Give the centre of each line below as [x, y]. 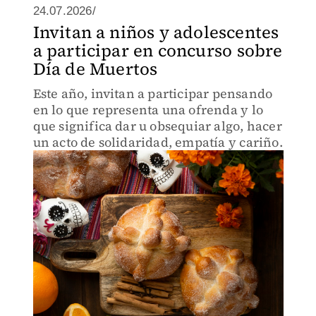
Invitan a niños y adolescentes [156, 32]
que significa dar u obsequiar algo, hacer [157, 126]
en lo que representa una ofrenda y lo [148, 110]
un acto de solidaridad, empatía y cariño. [158, 142]
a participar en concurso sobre [158, 50]
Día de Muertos [95, 69]
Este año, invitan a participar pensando [153, 93]
